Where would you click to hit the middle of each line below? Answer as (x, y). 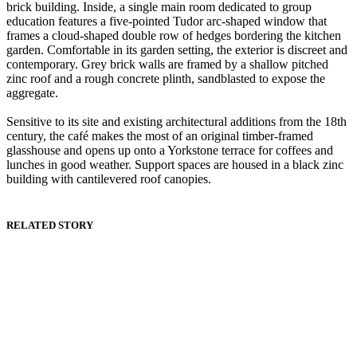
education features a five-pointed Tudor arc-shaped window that (167, 22)
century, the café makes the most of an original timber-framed (160, 136)
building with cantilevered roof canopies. (109, 179)
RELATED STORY (50, 225)
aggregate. (32, 93)
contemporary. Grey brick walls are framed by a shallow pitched (167, 65)
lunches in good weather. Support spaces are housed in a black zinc (175, 165)
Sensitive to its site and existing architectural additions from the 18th (177, 122)
